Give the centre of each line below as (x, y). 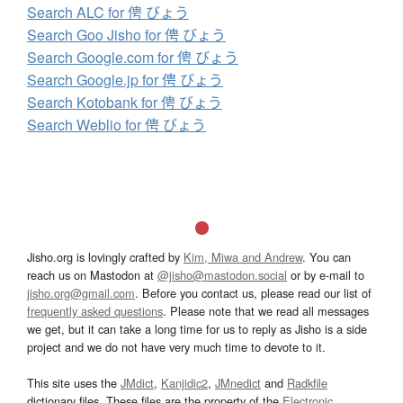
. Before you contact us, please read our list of (253, 292)
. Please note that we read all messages (266, 310)
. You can (327, 256)
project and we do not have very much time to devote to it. (176, 346)
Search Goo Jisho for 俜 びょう (126, 34)
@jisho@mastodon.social (222, 274)
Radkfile (307, 382)
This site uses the (74, 382)
